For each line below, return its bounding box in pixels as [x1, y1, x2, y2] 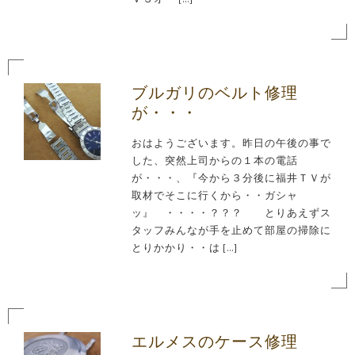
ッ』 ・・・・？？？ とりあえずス [131, 207, 331, 219]
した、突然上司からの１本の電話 [131, 155, 298, 167]
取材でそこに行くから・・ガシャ [131, 189, 298, 202]
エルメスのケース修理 [131, 334, 298, 350]
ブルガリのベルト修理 [131, 85, 298, 101]
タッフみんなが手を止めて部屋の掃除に [131, 224, 331, 237]
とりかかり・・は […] [131, 242, 238, 254]
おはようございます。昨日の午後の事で [131, 137, 331, 150]
